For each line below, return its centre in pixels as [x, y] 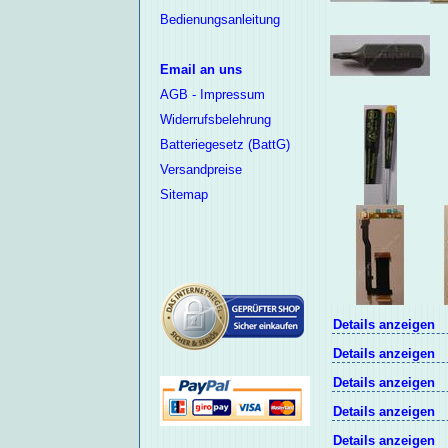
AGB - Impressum [212, 95]
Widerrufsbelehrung [215, 120]
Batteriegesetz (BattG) [224, 145]
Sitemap [183, 195]
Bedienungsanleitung [219, 20]
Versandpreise [200, 170]
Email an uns [200, 70]
